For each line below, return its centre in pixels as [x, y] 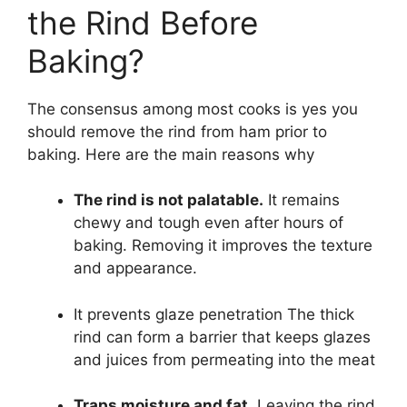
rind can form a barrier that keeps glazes [222, 337]
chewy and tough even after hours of [208, 223]
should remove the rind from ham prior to [177, 131]
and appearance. [135, 268]
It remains [302, 200]
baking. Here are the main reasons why [171, 154]
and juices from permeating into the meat [224, 359]
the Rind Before [143, 22]
